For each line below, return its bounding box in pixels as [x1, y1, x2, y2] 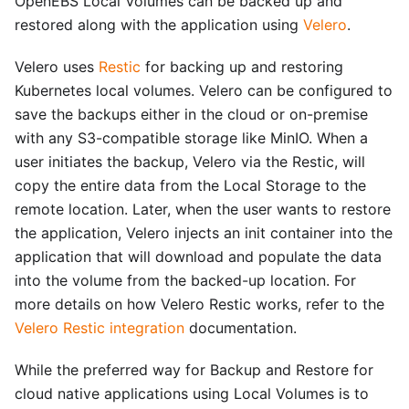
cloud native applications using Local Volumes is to [15, 383, 369, 403]
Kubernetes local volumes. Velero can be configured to [15, 80, 393, 100]
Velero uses [15, 57, 99, 76]
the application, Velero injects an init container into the [15, 223, 393, 242]
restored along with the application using [15, 15, 303, 34]
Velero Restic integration [15, 318, 184, 337]
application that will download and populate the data [15, 246, 382, 266]
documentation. [184, 318, 297, 337]
